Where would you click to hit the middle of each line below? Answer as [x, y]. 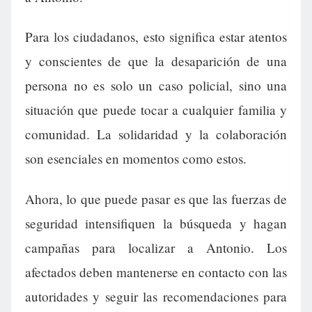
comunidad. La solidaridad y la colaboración [156, 134]
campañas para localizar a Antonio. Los [156, 247]
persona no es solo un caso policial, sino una [156, 86]
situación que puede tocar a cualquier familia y [156, 110]
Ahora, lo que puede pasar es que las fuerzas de [156, 198]
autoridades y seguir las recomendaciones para [156, 296]
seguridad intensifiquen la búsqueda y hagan [156, 223]
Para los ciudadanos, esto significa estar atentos [156, 37]
